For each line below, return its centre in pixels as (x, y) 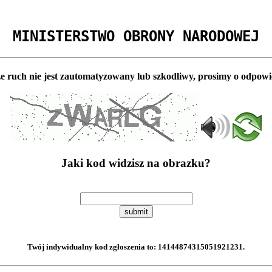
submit (136, 212)
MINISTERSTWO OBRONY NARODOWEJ (136, 36)
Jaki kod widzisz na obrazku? (136, 163)
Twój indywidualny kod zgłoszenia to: (93, 247)
